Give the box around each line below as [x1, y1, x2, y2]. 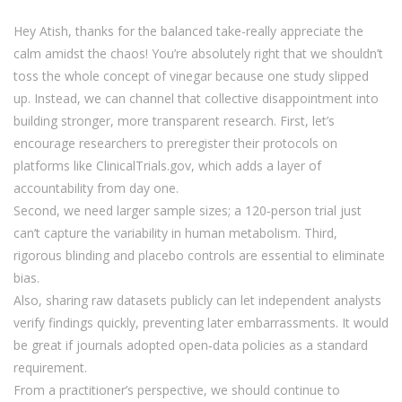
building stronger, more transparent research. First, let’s [13, 112, 335, 130]
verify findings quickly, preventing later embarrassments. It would [13, 314, 389, 332]
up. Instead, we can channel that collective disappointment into [13, 90, 379, 108]
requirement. [13, 359, 87, 377]
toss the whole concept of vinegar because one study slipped [13, 67, 369, 85]
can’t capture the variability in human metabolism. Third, [13, 224, 337, 242]
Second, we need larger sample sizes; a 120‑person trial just [13, 202, 362, 220]
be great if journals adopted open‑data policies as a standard [13, 336, 368, 354]
